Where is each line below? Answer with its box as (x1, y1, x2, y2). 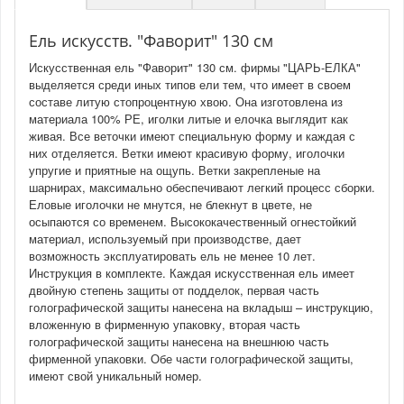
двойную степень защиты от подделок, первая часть (29, 280, 319, 298)
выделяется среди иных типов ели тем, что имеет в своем (29, 75, 351, 93)
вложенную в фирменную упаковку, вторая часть (29, 315, 300, 333)
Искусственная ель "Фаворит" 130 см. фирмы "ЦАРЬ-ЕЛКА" (29, 58, 361, 76)
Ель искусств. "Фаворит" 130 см (29, 29, 273, 51)
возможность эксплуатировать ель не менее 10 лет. (29, 246, 316, 264)
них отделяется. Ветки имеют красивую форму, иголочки (29, 143, 344, 161)
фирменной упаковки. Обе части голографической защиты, (29, 349, 353, 367)
